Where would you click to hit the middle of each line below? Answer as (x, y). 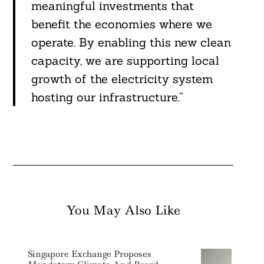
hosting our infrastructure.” (107, 97)
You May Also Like (123, 211)
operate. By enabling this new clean (131, 42)
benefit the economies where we (121, 24)
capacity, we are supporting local (125, 61)
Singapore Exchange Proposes (89, 254)
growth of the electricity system (122, 79)
